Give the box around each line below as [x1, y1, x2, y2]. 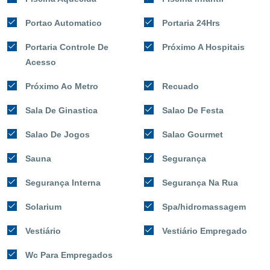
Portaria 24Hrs [162, 17, 220, 28]
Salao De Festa [162, 105, 224, 115]
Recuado [162, 81, 199, 91]
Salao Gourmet [162, 129, 223, 139]
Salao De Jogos [25, 129, 90, 139]
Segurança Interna [25, 177, 101, 187]
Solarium [25, 201, 61, 212]
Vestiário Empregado [162, 225, 247, 236]
